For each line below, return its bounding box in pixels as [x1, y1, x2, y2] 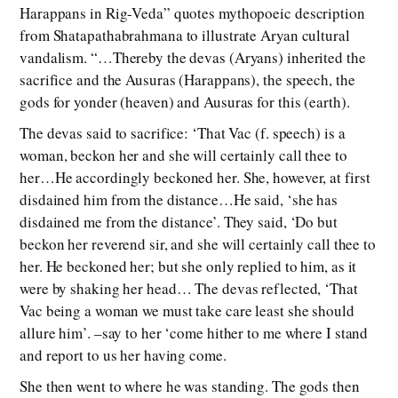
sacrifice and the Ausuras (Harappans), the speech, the [20, 69, 355, 91]
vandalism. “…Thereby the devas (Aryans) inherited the [20, 47, 366, 68]
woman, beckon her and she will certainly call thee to [20, 145, 347, 166]
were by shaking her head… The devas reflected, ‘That [20, 278, 358, 299]
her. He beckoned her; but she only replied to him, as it [20, 256, 357, 277]
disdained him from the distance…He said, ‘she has [20, 189, 338, 211]
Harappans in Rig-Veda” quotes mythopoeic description [20, 3, 365, 24]
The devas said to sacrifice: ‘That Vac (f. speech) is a [20, 123, 346, 144]
